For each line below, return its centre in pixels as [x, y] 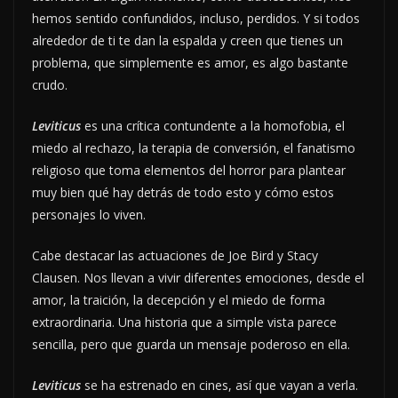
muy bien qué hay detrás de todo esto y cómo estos [183, 193]
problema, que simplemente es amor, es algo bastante [190, 63]
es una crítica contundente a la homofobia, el [215, 126]
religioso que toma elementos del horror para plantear [189, 171]
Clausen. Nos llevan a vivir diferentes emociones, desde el [198, 278]
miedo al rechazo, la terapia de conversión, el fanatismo [194, 148]
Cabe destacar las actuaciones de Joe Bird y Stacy [175, 256]
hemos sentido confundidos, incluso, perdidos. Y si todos [196, 19]
